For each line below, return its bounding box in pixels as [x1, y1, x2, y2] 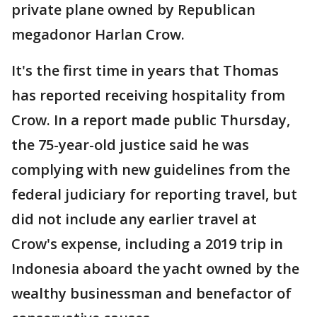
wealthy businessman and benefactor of [11, 284, 292, 304]
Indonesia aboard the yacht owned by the [11, 259, 299, 279]
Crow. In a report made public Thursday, [11, 110, 290, 130]
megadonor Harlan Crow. [11, 25, 185, 45]
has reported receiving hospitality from [11, 86, 285, 105]
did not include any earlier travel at [11, 209, 257, 229]
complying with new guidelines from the [11, 160, 290, 180]
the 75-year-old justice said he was [11, 135, 249, 155]
